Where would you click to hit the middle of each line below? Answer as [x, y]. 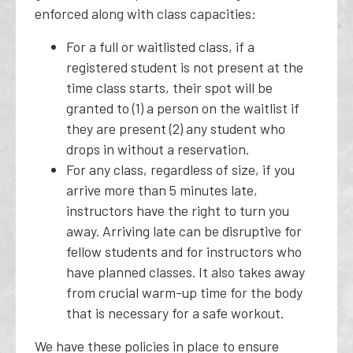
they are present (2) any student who [176, 128]
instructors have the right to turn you [178, 210]
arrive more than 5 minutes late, [162, 190]
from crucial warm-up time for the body [184, 292]
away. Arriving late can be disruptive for [184, 231]
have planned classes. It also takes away [186, 272]
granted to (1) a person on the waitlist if [183, 108]
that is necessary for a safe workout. [175, 313]
